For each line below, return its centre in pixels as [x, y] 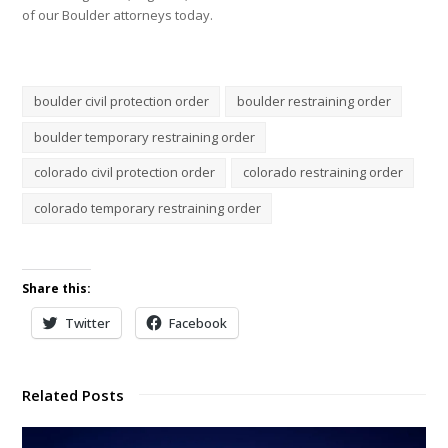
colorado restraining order [322, 172]
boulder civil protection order [121, 100]
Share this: [57, 289]
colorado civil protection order [124, 172]
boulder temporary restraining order [144, 136]
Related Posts [73, 395]
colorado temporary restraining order [147, 208]
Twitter [88, 323]
